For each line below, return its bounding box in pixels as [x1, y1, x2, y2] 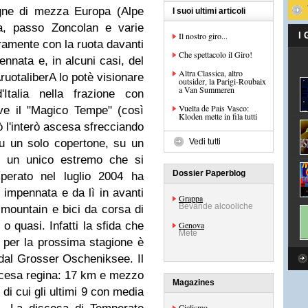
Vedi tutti [189, 137, 221, 146]
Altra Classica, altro [179, 67, 243, 78]
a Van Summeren [179, 84, 234, 95]
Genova [179, 219, 204, 230]
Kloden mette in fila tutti [179, 111, 257, 122]
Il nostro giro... [179, 30, 228, 41]
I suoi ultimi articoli [173, 6, 245, 16]
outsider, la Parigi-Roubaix [179, 76, 266, 87]
